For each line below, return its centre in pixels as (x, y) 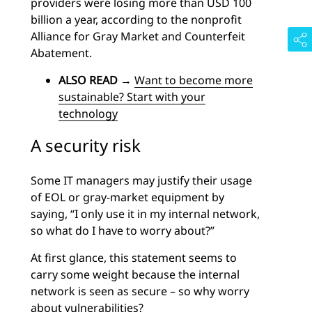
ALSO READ (88, 80)
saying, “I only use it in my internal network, (145, 214)
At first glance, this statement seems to (134, 258)
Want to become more (194, 80)
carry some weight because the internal (135, 274)
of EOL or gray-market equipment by (127, 197)
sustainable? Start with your (132, 97)
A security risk (86, 145)
